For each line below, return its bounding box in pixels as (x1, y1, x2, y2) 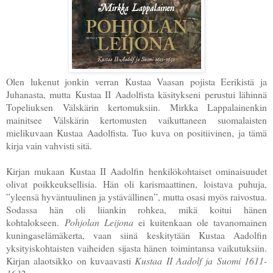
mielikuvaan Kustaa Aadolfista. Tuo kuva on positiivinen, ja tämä (6, 126, 267, 139)
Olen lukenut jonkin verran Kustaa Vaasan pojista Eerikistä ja (6, 74, 267, 88)
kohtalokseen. (6, 215, 65, 229)
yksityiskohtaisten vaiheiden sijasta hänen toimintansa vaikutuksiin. (6, 241, 267, 254)
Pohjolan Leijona (65, 215, 133, 229)
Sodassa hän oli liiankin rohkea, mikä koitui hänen (6, 202, 267, 216)
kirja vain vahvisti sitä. (6, 138, 92, 152)
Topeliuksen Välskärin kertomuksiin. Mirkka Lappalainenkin (6, 100, 267, 113)
